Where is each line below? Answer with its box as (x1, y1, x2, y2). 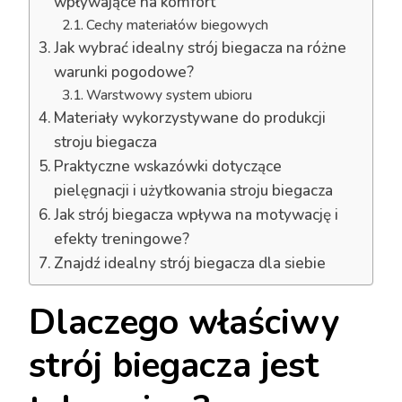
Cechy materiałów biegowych (85, 15, 268, 34)
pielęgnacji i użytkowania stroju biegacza (54, 180, 334, 201)
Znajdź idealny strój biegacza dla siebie (54, 253, 327, 274)
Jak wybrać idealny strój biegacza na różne (54, 38, 347, 58)
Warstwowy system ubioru (85, 85, 252, 104)
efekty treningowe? (54, 229, 190, 249)
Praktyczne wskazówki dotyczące (54, 156, 283, 177)
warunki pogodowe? (54, 62, 195, 83)
